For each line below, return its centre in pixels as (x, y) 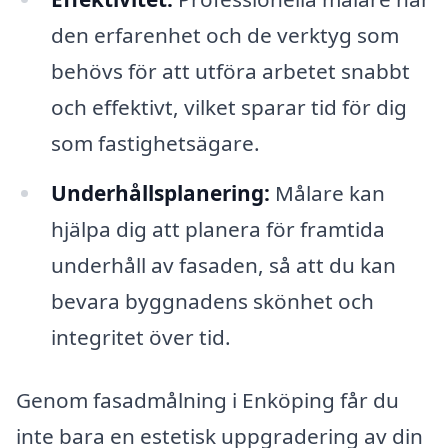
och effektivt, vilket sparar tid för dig (228, 106)
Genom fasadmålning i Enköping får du (207, 400)
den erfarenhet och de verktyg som (224, 34)
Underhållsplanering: (160, 192)
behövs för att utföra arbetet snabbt (230, 70)
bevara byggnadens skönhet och (212, 300)
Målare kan (327, 192)
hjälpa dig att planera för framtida (217, 228)
